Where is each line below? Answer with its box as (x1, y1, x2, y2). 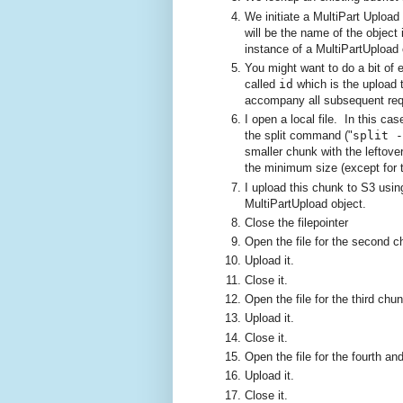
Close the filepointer (245, 215, 348, 229)
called (245, 76, 279, 91)
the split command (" (245, 129, 353, 143)
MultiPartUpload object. (245, 196, 366, 210)
